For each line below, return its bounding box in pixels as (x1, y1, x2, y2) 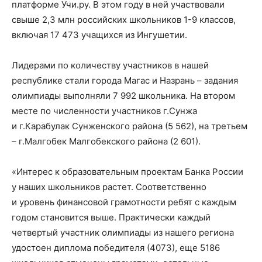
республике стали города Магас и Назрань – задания (12, 75, 238, 87)
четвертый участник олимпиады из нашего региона (12, 227, 234, 239)
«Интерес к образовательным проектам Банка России (12, 166, 243, 178)
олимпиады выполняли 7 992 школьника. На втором (12, 90, 235, 102)
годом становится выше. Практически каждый (12, 212, 211, 223)
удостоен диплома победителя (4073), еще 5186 (12, 242, 220, 254)
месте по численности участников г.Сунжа (12, 105, 197, 117)
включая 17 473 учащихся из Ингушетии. (12, 29, 187, 41)
